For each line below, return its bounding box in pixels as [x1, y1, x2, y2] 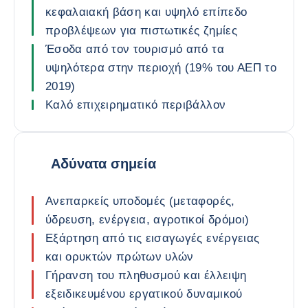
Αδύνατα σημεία [51, 155, 156, 171]
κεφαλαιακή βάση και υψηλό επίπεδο [45, 5, 247, 19]
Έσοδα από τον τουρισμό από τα [45, 43, 224, 56]
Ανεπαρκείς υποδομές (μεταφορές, [45, 195, 235, 208]
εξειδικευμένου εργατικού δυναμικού [45, 287, 243, 300]
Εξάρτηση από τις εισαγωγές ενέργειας [45, 232, 260, 245]
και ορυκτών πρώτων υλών [45, 250, 194, 263]
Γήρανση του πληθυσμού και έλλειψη [45, 269, 247, 282]
